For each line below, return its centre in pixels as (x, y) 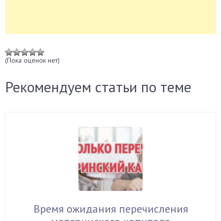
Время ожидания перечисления (110, 209)
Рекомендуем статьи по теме (98, 87)
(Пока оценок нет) (32, 60)
